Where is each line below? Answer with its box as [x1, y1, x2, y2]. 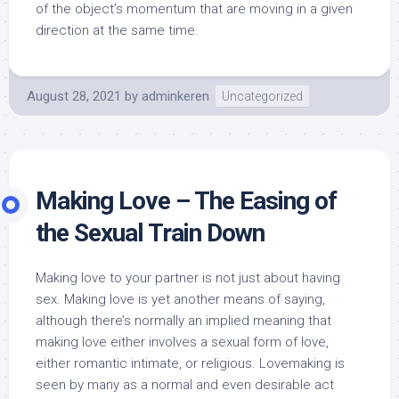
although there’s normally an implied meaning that [36, 312, 331, 329]
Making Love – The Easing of [36, 185, 337, 216]
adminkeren [142, 87, 209, 104]
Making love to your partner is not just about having [36, 269, 340, 286]
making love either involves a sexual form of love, [36, 333, 329, 350]
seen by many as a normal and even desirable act [36, 376, 334, 393]
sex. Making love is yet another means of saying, [36, 290, 325, 307]
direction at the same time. [36, 21, 199, 38]
